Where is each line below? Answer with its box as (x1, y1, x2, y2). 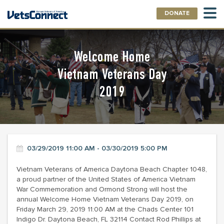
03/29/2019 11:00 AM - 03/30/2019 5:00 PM (27, 144, 167, 152)
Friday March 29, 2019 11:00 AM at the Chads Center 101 (16, 205, 193, 213)
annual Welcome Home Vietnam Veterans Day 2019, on (16, 195, 193, 203)
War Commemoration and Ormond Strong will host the (16, 185, 187, 193)
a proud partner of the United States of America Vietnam (16, 175, 195, 183)
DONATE (164, 9, 189, 17)
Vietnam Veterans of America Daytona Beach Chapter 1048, (16, 165, 207, 173)
